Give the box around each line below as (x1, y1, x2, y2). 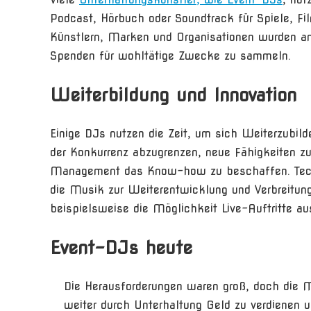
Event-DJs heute (50, 237, 192, 258)
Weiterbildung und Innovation (50, 84, 296, 106)
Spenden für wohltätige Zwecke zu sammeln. (50, 49, 291, 62)
